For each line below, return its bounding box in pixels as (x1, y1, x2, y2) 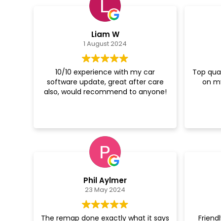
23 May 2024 (85, 184, 125, 194)
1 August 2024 (83, 39, 127, 49)
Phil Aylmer (83, 175, 127, 185)
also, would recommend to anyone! (43, 87, 167, 97)
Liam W (91, 29, 119, 40)
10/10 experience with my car (55, 67, 155, 77)
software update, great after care (46, 77, 164, 87)
